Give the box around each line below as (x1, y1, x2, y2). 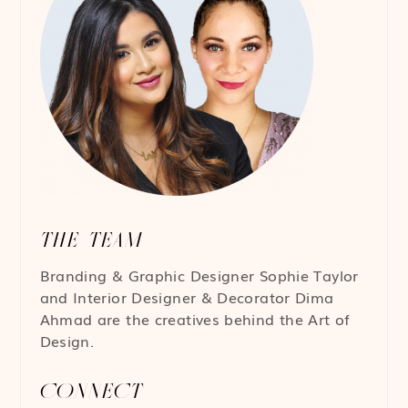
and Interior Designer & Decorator (39, 285, 296, 308)
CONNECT (39, 380, 144, 403)
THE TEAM (39, 229, 143, 252)
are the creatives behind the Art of (92, 307, 351, 330)
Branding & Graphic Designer (39, 263, 260, 286)
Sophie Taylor (259, 263, 359, 286)
